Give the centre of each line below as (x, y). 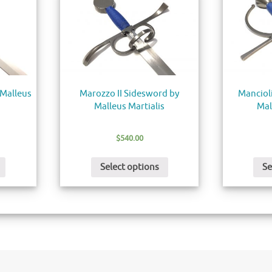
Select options (129, 167)
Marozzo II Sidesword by (130, 94)
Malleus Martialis (130, 107)
